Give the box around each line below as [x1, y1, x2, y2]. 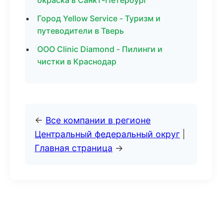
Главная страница [35, 143, 112, 153]
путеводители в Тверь [37, 26, 124, 36]
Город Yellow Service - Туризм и [37, 13, 161, 23]
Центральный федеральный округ [35, 129, 180, 139]
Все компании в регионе [46, 115, 151, 125]
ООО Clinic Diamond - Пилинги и [37, 44, 163, 54]
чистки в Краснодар [37, 56, 116, 66]
